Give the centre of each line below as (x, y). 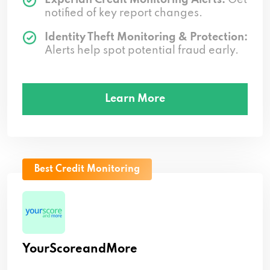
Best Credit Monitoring (87, 169)
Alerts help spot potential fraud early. (142, 50)
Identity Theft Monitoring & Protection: (146, 37)
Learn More (135, 99)
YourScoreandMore (80, 249)
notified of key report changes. (124, 13)
